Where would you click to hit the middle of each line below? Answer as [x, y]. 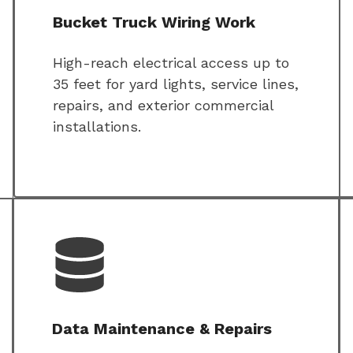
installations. [97, 127]
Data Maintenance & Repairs [162, 329]
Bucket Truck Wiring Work [154, 22]
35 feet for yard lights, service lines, [176, 84]
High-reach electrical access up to [171, 63]
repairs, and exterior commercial [163, 106]
